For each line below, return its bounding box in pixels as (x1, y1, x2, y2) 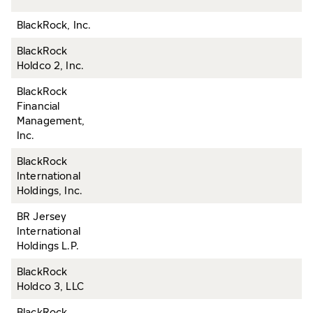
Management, (17, 115, 85, 126)
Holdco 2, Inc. (17, 59, 84, 71)
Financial (17, 100, 60, 112)
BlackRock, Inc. (17, 19, 92, 31)
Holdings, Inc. (17, 184, 82, 196)
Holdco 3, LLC (17, 280, 84, 292)
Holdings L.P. (17, 240, 79, 252)
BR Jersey (17, 210, 67, 222)
